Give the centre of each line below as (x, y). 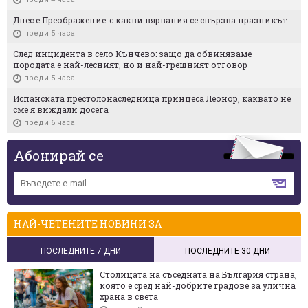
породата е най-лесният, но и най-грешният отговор (130, 64)
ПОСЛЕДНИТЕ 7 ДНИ (80, 251)
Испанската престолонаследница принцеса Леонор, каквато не (152, 98)
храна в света (129, 296)
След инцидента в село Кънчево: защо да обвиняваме (132, 53)
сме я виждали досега (61, 109)
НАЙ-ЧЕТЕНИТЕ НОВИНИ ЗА (88, 223)
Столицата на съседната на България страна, (198, 274)
